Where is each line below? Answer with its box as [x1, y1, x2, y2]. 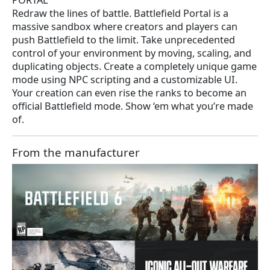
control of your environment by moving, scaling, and [12, 46, 251, 60]
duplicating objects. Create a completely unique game [12, 60, 257, 74]
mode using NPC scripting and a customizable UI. [12, 73, 237, 87]
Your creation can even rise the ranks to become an [12, 86, 246, 100]
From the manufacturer [12, 145, 140, 160]
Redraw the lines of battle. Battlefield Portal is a [12, 7, 228, 20]
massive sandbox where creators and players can [12, 20, 237, 34]
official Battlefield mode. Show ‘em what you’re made [12, 99, 253, 113]
